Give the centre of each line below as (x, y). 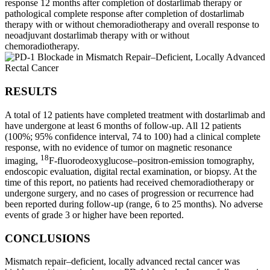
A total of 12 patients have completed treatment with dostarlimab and (135, 115)
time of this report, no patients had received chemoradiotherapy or (129, 182)
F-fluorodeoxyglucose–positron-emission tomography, (152, 160)
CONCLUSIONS (48, 238)
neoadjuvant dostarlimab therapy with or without (97, 36)
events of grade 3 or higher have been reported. (94, 215)
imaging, (23, 160)
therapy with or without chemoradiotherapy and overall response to (132, 25)
